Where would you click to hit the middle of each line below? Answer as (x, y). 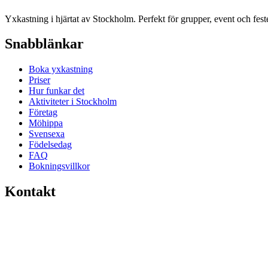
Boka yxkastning (61, 69)
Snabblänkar (44, 44)
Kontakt (30, 192)
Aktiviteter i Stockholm (73, 102)
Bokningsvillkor (59, 166)
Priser (39, 80)
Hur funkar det (57, 91)
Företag (43, 112)
